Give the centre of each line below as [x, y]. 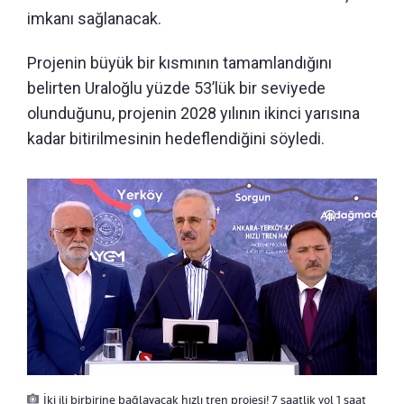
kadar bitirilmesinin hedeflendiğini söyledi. [176, 138]
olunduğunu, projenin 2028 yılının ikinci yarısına [193, 113]
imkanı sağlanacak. [94, 18]
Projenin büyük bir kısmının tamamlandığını [179, 62]
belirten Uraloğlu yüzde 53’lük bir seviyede [176, 87]
